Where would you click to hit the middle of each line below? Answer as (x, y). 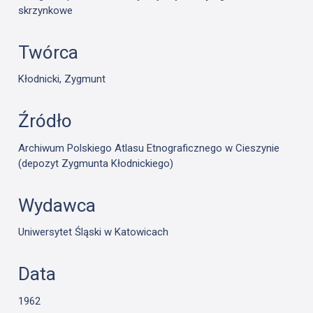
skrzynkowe (46, 10)
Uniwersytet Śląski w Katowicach (94, 232)
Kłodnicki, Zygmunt (62, 79)
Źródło (45, 121)
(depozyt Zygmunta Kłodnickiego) (96, 163)
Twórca (49, 52)
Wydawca (57, 205)
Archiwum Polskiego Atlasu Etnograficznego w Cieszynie (149, 148)
